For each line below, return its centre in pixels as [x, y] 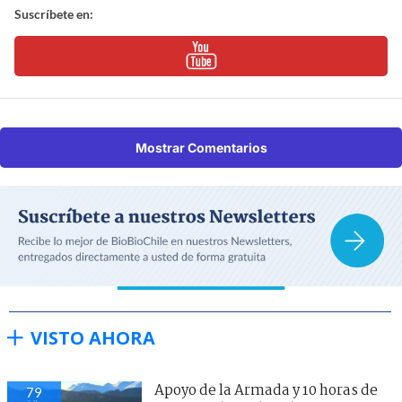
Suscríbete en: [54, 13]
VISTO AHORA [93, 337]
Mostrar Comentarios [201, 147]
